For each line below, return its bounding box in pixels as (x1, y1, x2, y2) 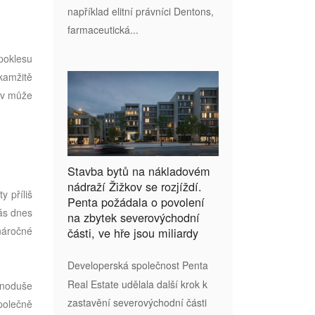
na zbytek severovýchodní (67, 208, 200, 226)
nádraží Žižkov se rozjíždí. (67, 177, 202, 195)
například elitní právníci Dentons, (67, 4, 214, 18)
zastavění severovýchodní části (67, 295, 207, 309)
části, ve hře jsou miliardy (67, 224, 198, 241)
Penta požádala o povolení (67, 193, 205, 210)
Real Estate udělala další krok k (67, 276, 207, 291)
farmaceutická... (67, 22, 139, 37)
